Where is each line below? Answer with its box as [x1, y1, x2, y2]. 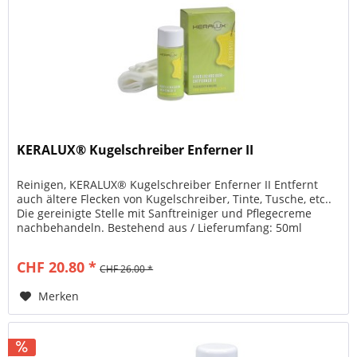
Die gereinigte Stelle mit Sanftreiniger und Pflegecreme [17, 206, 312, 222]
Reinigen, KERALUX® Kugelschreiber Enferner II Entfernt [17, 177, 319, 193]
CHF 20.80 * [17, 257, 97, 277]
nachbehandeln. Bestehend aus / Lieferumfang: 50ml [17, 220, 303, 236]
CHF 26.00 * [100, 262, 154, 277]
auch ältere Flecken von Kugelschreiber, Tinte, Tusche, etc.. [17, 191, 332, 207]
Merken [38, 288, 80, 304]
